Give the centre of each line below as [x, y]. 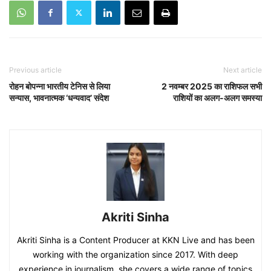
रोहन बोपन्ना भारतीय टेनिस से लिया [60, 86]
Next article [243, 70]
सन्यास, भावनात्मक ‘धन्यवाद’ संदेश [59, 97]
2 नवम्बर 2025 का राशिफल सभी [212, 86]
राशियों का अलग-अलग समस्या [217, 97]
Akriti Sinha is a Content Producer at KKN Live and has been [135, 240]
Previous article [35, 70]
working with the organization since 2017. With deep [135, 254]
